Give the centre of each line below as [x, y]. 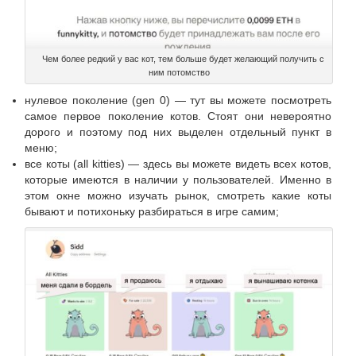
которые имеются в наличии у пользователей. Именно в [178, 179]
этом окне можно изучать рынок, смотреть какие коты [178, 195]
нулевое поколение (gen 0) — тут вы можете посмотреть [178, 100]
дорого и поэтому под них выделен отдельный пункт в [178, 132]
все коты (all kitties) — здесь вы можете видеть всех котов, [178, 163]
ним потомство [179, 72]
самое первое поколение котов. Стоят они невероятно [178, 116]
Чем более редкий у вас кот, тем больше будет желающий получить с [183, 58]
